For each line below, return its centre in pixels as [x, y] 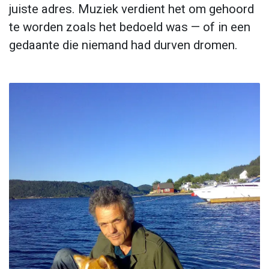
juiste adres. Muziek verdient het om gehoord [131, 9]
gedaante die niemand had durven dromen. [123, 45]
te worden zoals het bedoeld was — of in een [130, 27]
